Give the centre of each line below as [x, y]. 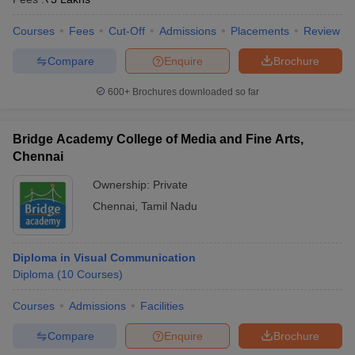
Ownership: [123, 185]
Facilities [162, 306]
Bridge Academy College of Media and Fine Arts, [158, 139]
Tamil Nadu [169, 206]
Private [170, 185]
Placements [260, 31]
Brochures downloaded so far [195, 92]
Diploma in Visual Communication [104, 258]
